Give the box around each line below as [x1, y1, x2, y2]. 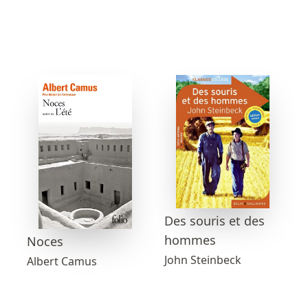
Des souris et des [164, 212, 265, 230]
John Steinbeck [164, 252, 241, 268]
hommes [164, 232, 216, 249]
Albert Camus [27, 254, 97, 269]
